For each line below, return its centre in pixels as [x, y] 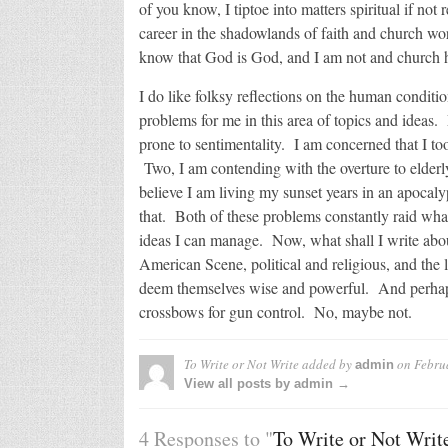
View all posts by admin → [266, 383]
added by [326, 363]
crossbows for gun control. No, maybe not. [275, 311]
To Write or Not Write [241, 363]
